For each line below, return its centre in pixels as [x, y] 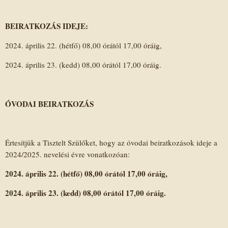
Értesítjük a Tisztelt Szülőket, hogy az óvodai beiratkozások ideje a [111, 143]
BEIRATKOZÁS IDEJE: [47, 26]
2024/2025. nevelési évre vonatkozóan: [67, 154]
